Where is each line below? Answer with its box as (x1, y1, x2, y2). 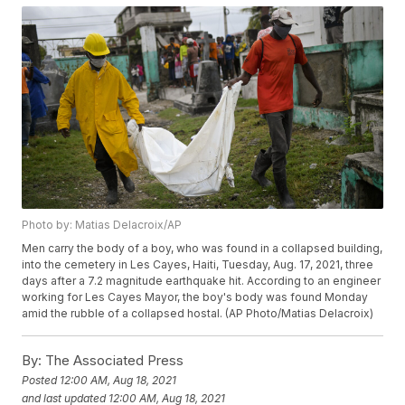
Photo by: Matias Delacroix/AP (22, 218, 183, 232)
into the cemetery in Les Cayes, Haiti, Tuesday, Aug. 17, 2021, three (22, 258, 374, 272)
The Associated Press (42, 352, 184, 370)
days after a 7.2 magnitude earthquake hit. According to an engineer (22, 274, 381, 288)
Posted (22, 372, 61, 387)
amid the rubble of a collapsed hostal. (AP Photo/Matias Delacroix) (22, 306, 374, 321)
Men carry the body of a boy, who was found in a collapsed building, (22, 241, 383, 256)
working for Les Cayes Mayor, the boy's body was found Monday (22, 290, 369, 305)
